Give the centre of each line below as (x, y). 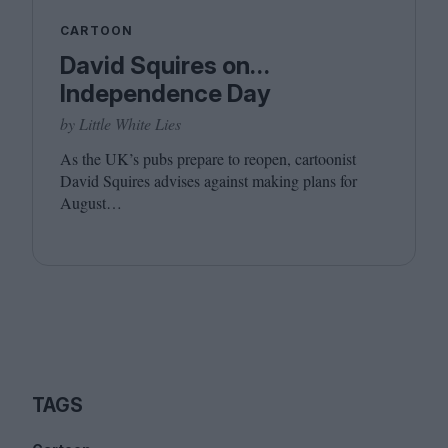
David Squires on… (164, 65)
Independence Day (165, 93)
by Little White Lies (120, 123)
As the (82, 158)
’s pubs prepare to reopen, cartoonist (242, 158)
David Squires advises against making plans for (208, 180)
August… (91, 202)
